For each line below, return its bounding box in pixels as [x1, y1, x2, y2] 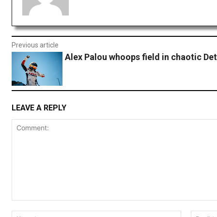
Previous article [12, 41, 59, 49]
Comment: [11, 201, 44, 209]
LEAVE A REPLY [12, 103, 66, 112]
